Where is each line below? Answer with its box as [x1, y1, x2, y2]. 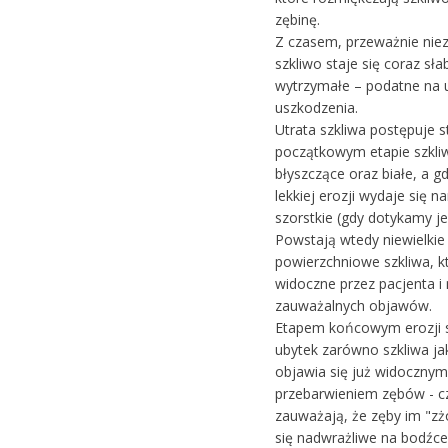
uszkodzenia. [274, 97, 358, 117]
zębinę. [274, 9, 320, 29]
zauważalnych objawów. [274, 295, 432, 315]
